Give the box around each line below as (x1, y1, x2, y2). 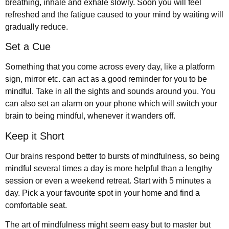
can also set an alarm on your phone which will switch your (5, 99, 217, 108)
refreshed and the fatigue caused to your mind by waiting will (5, 10, 223, 19)
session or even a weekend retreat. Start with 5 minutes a (5, 176, 211, 185)
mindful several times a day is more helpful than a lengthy (5, 164, 212, 173)
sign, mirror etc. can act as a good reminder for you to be (5, 75, 207, 84)
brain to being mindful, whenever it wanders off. (5, 111, 175, 121)
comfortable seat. (5, 200, 67, 210)
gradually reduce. (5, 22, 68, 31)
